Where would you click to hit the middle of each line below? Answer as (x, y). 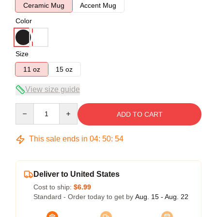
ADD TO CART (139, 114)
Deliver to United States (77, 174)
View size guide (53, 89)
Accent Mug (98, 5)
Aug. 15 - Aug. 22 (162, 197)
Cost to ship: (54, 187)
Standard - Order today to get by (84, 197)
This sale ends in (58, 139)
